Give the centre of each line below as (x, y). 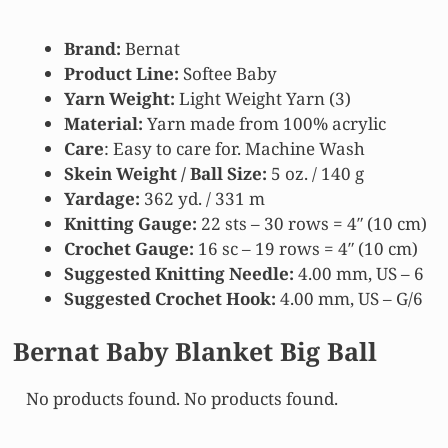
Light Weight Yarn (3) (263, 98)
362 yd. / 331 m (202, 198)
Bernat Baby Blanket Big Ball (195, 351)
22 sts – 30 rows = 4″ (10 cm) (312, 223)
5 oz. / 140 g (315, 173)
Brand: (92, 48)
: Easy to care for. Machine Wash (234, 148)
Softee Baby (228, 73)
